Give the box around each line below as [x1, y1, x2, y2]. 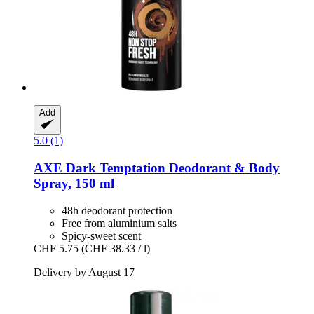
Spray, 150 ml [34, 175, 114, 191]
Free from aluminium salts [62, 217, 177, 229]
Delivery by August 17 [34, 266, 135, 278]
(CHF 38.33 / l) [81, 242, 150, 254]
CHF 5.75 [34, 242, 78, 254]
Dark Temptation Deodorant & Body [62, 160, 280, 175]
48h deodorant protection [62, 204, 172, 217]
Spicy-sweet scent [62, 229, 141, 242]
